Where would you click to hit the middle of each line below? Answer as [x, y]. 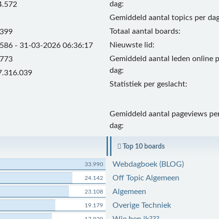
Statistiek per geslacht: [148, 84]
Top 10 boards [143, 146]
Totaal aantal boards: [145, 31]
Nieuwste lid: [132, 45]
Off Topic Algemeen [146, 178]
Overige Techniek [142, 205]
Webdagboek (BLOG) [148, 164]
